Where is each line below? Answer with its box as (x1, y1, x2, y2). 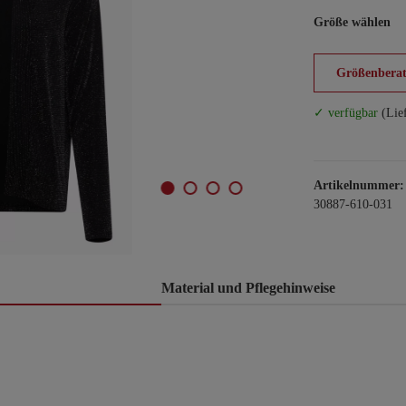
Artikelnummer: (314, 179, 404, 192)
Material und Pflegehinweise (161, 280, 335, 295)
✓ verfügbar (314, 106, 378, 120)
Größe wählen (314, 15, 391, 29)
